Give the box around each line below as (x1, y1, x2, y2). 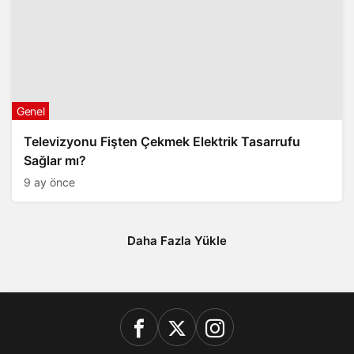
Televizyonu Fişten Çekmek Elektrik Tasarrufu (24, 134, 300, 149)
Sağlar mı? (24, 153, 86, 168)
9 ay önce (24, 175, 75, 189)
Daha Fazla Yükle (127, 233, 227, 248)
